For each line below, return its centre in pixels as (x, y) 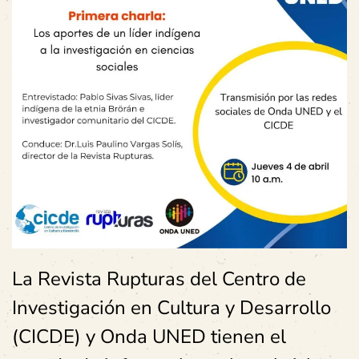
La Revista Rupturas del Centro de (159, 279)
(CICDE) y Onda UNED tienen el (149, 337)
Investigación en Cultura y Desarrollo (171, 308)
